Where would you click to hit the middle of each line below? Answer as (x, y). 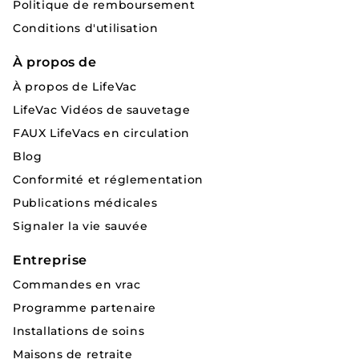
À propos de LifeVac (75, 87)
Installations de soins (79, 331)
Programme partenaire (85, 308)
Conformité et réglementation (108, 179)
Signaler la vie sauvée (81, 226)
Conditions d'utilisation (86, 28)
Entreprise (50, 260)
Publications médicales (85, 203)
